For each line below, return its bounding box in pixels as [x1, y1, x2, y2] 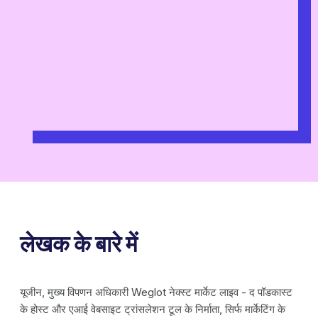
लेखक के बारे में [20, 229, 138, 258]
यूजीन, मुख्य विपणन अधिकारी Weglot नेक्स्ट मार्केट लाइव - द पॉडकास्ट [20, 285, 292, 299]
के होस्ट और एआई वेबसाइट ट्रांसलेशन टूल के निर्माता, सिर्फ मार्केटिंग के [20, 302, 285, 316]
